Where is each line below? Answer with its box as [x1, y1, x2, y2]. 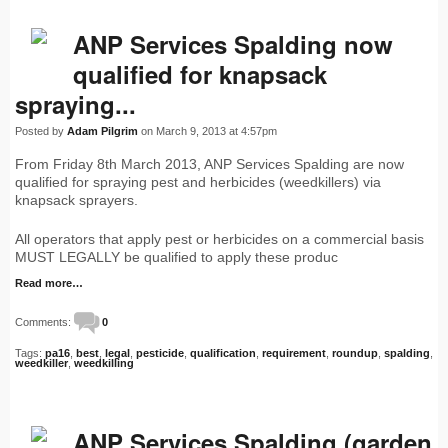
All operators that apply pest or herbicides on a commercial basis [15, 231, 424, 248]
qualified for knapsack [73, 57, 327, 92]
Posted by [15, 125, 67, 138]
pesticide [136, 347, 184, 360]
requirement [262, 347, 326, 360]
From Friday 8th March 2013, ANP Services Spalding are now [15, 156, 404, 173]
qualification [190, 347, 256, 360]
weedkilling [74, 357, 134, 370]
